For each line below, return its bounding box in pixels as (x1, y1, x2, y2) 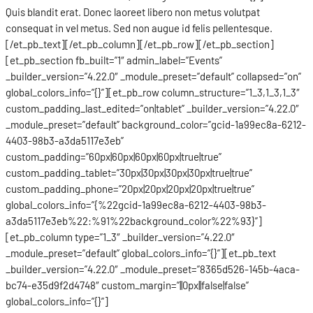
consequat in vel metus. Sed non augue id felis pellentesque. (6, 21, 272, 34)
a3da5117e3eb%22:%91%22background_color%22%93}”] (6, 214, 262, 227)
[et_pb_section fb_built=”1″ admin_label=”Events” (6, 53, 222, 66)
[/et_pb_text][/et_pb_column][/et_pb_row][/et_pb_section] (6, 37, 274, 50)
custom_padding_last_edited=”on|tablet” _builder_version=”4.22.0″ (6, 101, 299, 115)
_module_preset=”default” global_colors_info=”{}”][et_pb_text (6, 246, 276, 259)
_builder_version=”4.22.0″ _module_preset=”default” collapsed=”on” (6, 69, 301, 82)
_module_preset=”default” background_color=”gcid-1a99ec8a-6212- (6, 117, 306, 131)
